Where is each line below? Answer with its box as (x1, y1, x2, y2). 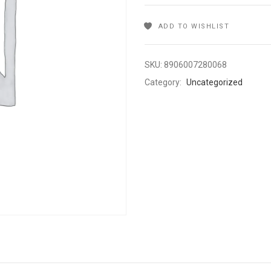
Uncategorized (186, 77, 243, 87)
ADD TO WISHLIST (158, 22, 229, 30)
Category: (145, 77, 183, 87)
